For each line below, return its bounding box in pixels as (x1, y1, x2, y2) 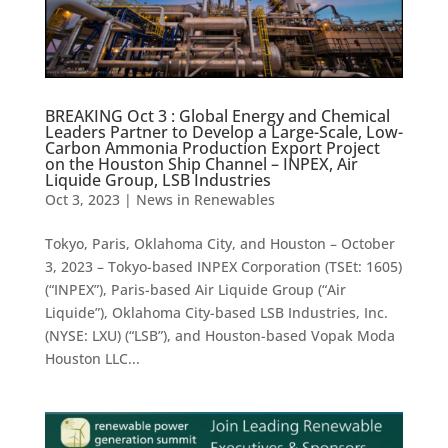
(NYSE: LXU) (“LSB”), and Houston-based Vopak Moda (44, 325, 395, 345)
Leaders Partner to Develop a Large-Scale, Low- (44, 120, 403, 143)
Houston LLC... (44, 348, 140, 368)
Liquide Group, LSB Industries (44, 168, 271, 191)
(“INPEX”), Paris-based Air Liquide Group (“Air (44, 279, 346, 299)
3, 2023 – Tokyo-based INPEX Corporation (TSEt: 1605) (44, 256, 402, 276)
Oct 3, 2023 (44, 189, 120, 209)
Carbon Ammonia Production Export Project (44, 136, 380, 159)
